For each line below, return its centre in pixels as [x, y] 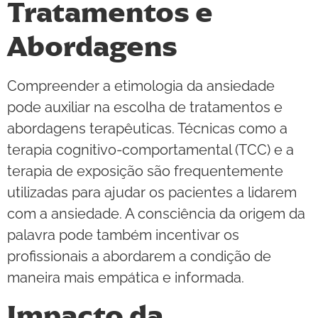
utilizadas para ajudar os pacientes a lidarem [152, 193]
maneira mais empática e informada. [126, 278]
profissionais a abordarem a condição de [139, 257]
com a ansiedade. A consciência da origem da [156, 214]
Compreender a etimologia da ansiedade [141, 86]
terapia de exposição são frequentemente [145, 171]
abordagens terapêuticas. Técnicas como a [147, 129]
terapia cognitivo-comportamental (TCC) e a [150, 150]
